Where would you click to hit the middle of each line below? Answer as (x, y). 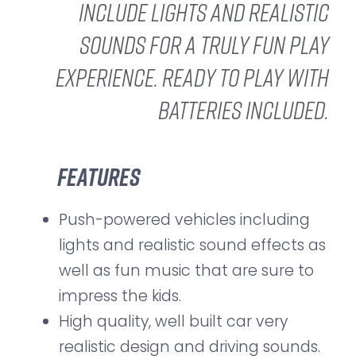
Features (99, 177)
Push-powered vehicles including (184, 220)
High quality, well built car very (173, 322)
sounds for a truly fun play (204, 45)
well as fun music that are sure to (186, 271)
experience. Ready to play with (192, 77)
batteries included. (244, 110)
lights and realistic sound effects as (192, 246)
